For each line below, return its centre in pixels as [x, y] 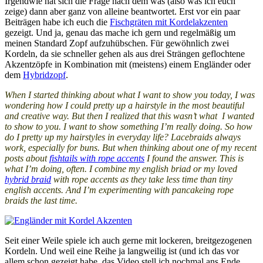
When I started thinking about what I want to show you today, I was [130, 95]
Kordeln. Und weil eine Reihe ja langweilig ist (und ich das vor [122, 251]
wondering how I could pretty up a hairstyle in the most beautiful [124, 106]
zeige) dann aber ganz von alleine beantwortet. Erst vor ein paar [122, 12]
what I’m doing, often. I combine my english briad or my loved [121, 169]
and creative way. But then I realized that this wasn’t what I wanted [129, 116]
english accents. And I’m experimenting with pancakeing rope [119, 190]
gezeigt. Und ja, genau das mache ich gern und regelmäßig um [120, 33]
